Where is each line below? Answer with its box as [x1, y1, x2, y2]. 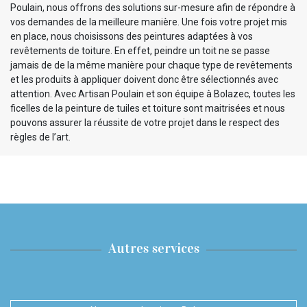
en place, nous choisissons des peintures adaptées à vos [10, 31, 253, 42]
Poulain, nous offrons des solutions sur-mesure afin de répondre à [10, 2, 295, 14]
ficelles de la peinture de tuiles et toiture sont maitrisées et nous [10, 103, 285, 114]
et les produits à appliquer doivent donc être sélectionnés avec [10, 74, 278, 86]
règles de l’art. [10, 132, 71, 143]
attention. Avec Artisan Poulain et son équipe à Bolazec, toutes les [10, 88, 295, 100]
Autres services [108, 240, 199, 257]
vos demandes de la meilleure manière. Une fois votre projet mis [10, 16, 287, 28]
